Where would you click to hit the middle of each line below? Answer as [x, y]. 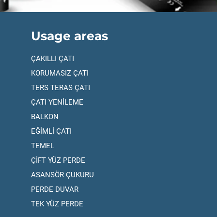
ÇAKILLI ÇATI [52, 59]
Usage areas [69, 36]
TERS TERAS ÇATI [60, 88]
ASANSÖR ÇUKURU [62, 175]
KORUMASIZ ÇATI [60, 73]
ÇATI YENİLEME [57, 102]
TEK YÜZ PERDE [57, 204]
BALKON [45, 117]
